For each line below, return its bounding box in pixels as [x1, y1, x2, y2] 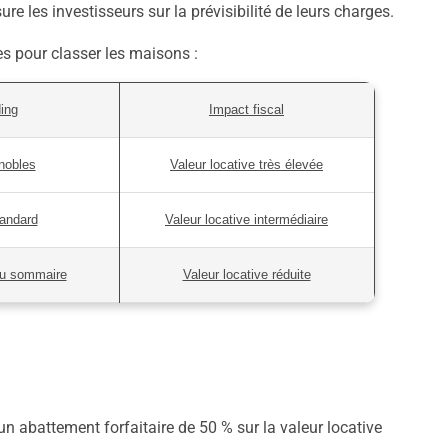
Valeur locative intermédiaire [165, 212, 328, 228]
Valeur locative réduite [182, 267, 311, 283]
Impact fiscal [209, 102, 284, 118]
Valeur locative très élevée [170, 157, 323, 173]
